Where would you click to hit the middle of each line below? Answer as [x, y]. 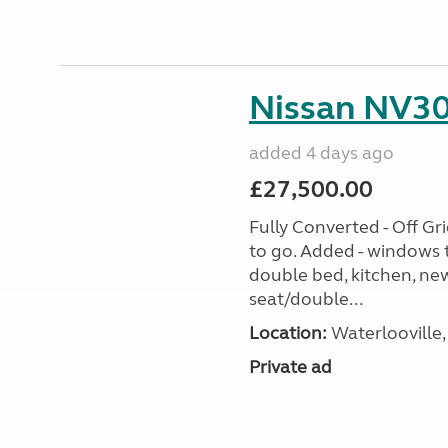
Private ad [290, 367]
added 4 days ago [321, 153]
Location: [287, 333]
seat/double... [305, 299]
